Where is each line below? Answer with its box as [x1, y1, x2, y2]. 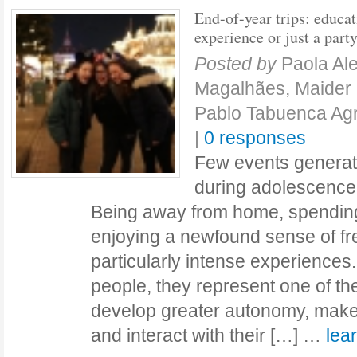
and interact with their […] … [91, 325, 326, 346]
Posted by [194, 53, 277, 74]
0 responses [204, 127, 306, 148]
